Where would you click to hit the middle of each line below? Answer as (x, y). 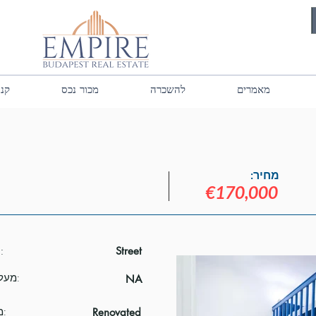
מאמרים (254, 89)
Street (129, 251)
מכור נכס (80, 89)
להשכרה (168, 89)
